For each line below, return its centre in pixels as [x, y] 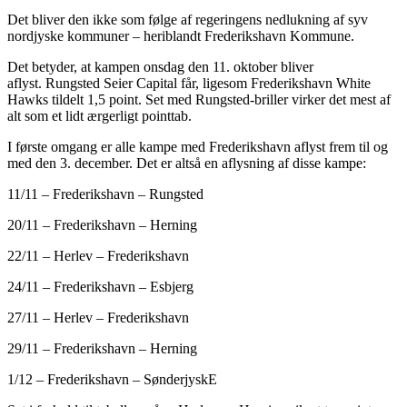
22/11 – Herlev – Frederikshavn [98, 255]
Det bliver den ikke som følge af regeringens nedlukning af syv [188, 19]
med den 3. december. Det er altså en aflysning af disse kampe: [187, 163]
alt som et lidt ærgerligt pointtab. [99, 115]
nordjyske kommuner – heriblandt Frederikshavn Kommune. [181, 35]
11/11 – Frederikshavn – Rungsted [105, 194]
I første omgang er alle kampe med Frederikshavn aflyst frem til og [198, 146]
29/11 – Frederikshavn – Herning [102, 348]
